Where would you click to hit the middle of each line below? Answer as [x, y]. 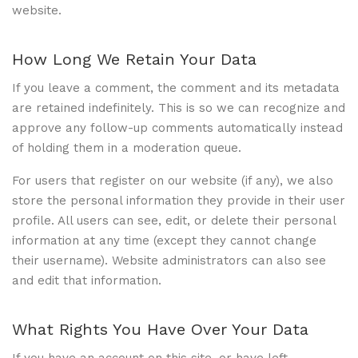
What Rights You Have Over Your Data [160, 329]
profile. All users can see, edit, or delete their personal [174, 220]
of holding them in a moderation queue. [127, 147]
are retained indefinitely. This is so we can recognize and [179, 107]
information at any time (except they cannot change [164, 240]
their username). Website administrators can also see [169, 260]
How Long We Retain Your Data [134, 59]
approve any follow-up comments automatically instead [177, 127]
